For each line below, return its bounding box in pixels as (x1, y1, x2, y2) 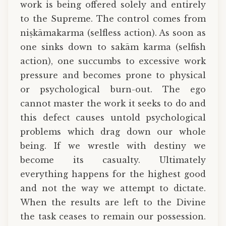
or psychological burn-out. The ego (20, 84, 206, 95)
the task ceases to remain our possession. (20, 211, 206, 222)
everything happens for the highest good (20, 169, 206, 180)
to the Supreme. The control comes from (20, 14, 206, 24)
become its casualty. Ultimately (20, 155, 206, 165)
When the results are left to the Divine (20, 197, 206, 208)
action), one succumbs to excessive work (20, 56, 206, 67)
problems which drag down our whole (20, 127, 206, 137)
